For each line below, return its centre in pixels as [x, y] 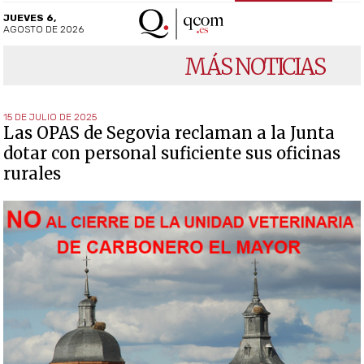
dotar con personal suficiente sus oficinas [172, 153]
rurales [32, 173]
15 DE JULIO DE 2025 [50, 117]
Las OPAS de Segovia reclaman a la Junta [169, 132]
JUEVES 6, [30, 17]
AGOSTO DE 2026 [44, 29]
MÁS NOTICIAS [254, 66]
